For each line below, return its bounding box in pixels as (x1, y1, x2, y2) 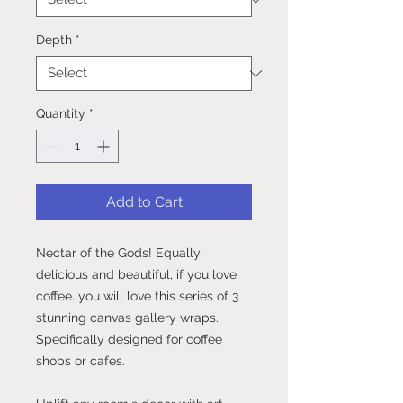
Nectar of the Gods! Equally (36, 246, 201, 261)
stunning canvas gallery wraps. (36, 310, 219, 326)
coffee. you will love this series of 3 (36, 289, 238, 304)
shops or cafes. (36, 354, 125, 369)
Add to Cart (105, 193, 183, 211)
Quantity (36, 106, 85, 121)
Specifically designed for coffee (36, 332, 222, 347)
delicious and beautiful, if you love (36, 267, 237, 282)
